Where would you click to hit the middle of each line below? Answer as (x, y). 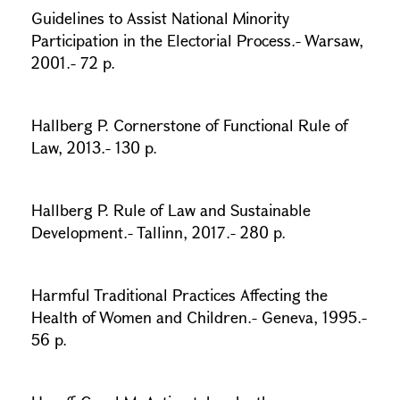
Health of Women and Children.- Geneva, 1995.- (199, 317)
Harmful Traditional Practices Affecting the (179, 295)
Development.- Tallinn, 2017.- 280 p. (161, 232)
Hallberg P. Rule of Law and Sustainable (171, 210)
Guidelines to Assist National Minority (160, 18)
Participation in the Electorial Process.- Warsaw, (197, 40)
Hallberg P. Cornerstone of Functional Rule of (190, 125)
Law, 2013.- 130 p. (96, 147)
